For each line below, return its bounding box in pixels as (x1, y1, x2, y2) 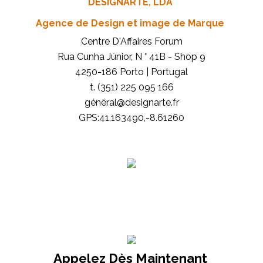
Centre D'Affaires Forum (80, 36, 183, 47)
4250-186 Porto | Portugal (75, 66, 188, 77)
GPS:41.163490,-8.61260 (79, 112, 184, 123)
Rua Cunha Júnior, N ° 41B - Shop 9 (58, 51, 205, 62)
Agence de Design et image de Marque (36, 18, 224, 29)
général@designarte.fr (84, 97, 179, 108)
